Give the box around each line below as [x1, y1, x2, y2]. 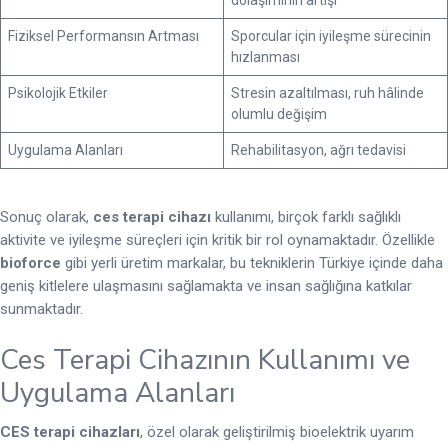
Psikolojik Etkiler [8, 84, 108, 101]
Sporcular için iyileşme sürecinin [231, 27, 431, 44]
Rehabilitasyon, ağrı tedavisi [231, 141, 406, 158]
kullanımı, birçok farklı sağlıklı [211, 207, 401, 226]
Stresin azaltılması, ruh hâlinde [231, 84, 424, 101]
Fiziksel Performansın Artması [8, 27, 199, 44]
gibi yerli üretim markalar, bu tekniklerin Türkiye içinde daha [61, 253, 443, 272]
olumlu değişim [231, 105, 327, 122]
